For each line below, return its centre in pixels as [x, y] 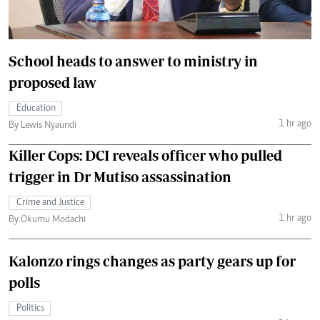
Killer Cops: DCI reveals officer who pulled [145, 155]
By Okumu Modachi [47, 220]
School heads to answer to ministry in [133, 61]
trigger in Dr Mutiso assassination [120, 176]
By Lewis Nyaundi [42, 125]
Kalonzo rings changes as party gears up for [152, 261]
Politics [30, 308]
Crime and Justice [50, 202]
